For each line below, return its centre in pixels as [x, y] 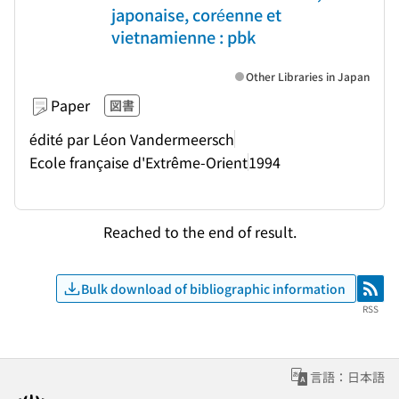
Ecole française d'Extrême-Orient [138, 162]
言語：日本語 [347, 377]
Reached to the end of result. [199, 231]
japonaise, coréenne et [196, 14]
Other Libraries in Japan [308, 76]
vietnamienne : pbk [183, 37]
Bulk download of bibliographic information [213, 288]
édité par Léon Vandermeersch [132, 138]
